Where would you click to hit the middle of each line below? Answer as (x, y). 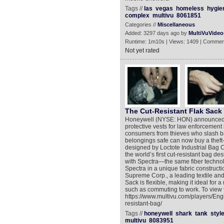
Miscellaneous (176, 24)
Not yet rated (142, 50)
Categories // (141, 24)
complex (137, 15)
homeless (190, 8)
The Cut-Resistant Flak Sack (173, 111)
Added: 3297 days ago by (156, 33)
